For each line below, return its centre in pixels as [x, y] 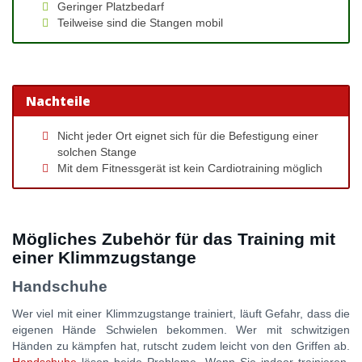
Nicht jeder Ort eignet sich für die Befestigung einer [188, 136]
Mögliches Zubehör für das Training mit [174, 240]
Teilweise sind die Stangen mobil [140, 22]
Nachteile [59, 101]
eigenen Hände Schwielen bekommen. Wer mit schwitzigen [181, 330]
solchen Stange [97, 152]
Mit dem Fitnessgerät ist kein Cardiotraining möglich [190, 168]
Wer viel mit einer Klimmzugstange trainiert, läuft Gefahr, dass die [181, 314]
